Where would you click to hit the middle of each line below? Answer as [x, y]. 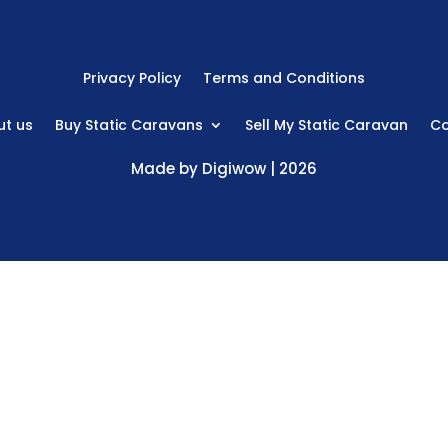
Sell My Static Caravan [326, 124]
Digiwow [234, 168]
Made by [166, 168]
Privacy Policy [132, 78]
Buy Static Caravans [129, 124]
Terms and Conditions [284, 78]
